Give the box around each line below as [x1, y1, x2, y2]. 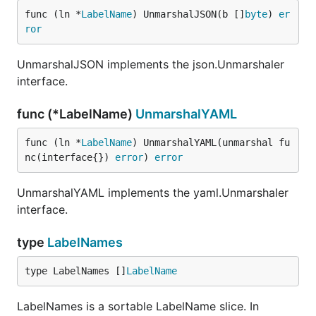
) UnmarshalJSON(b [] [132, 8, 245, 20]
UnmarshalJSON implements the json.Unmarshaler [17, 57, 284, 71]
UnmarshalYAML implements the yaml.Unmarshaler [17, 186, 288, 200]
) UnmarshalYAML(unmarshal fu [132, 137, 290, 148]
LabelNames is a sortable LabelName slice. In [17, 299, 259, 313]
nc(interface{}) [25, 152, 115, 163]
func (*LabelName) [17, 107, 135, 121]
